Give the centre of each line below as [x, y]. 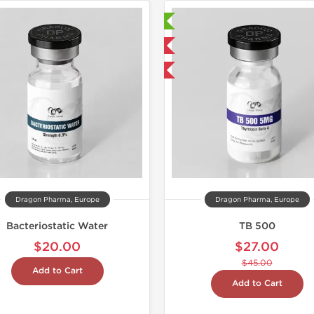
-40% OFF [98, 70]
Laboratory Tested [112, 21]
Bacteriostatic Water [57, 226]
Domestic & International [120, 46]
